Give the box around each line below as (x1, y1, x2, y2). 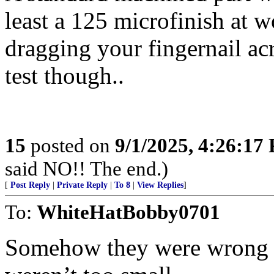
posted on (26, 134, 115, 157)
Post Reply (10, 180, 50, 190)
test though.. (5, 62, 124, 89)
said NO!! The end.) (5, 157, 168, 180)
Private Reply (57, 180, 108, 190)
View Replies (137, 180, 183, 190)
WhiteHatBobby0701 (37, 201, 220, 223)
